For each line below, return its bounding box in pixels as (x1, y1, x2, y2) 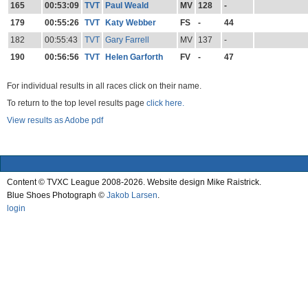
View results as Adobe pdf (7, 115, 103, 126)
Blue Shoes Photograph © (7, 190, 107, 201)
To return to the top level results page (7, 98, 146, 109)
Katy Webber (104, 18, 156, 28)
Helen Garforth (104, 52, 163, 63)
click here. (146, 98, 184, 109)
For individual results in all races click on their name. (7, 81, 201, 91)
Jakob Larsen (107, 190, 157, 201)
